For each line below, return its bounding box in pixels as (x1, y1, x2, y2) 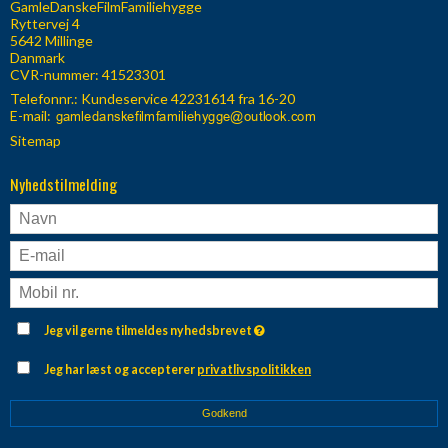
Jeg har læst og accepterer (44, 361, 198, 377)
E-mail (10, 107, 47, 125)
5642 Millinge (10, 32, 93, 50)
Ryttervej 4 (10, 15, 80, 33)
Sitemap (10, 132, 61, 150)
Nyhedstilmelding (10, 172, 117, 197)
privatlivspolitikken (197, 361, 312, 377)
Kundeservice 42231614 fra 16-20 (81, 90, 295, 108)
